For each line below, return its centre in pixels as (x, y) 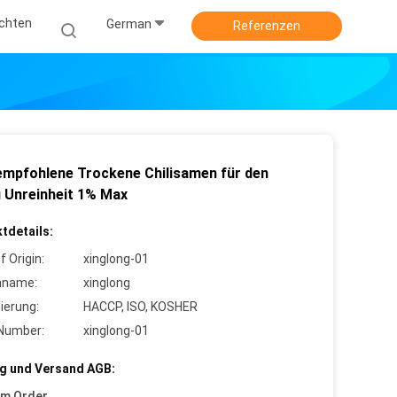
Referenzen (267, 26)
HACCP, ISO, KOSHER (140, 307)
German (129, 23)
